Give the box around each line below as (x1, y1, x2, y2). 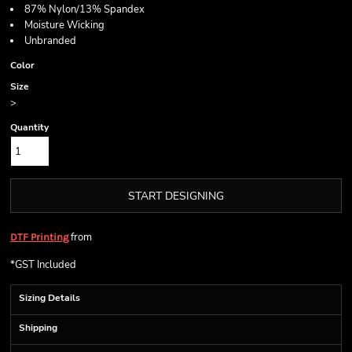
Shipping (19, 321, 57, 334)
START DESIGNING (128, 189, 224, 204)
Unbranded (24, 34, 76, 48)
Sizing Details (19, 291, 80, 304)
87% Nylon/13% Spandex (24, 2, 145, 16)
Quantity (10, 121, 49, 134)
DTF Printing (10, 231, 68, 243)
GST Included (15, 258, 76, 272)
